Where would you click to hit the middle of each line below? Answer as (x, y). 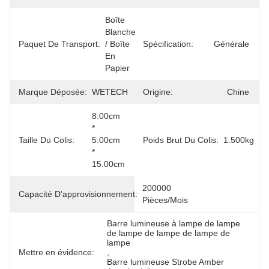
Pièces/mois (165, 200)
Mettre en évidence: (56, 252)
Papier (117, 68)
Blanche (120, 32)
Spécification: (168, 44)
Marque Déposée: (53, 92)
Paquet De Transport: (59, 44)
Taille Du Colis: (47, 140)
